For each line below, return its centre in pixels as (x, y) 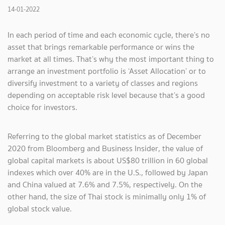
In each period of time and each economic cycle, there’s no (109, 35)
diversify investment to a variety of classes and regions (103, 83)
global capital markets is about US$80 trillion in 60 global (108, 160)
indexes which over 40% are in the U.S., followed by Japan (108, 173)
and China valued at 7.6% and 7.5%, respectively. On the (105, 185)
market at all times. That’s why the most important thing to (111, 59)
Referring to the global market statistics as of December (104, 136)
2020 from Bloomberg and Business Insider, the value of (105, 148)
